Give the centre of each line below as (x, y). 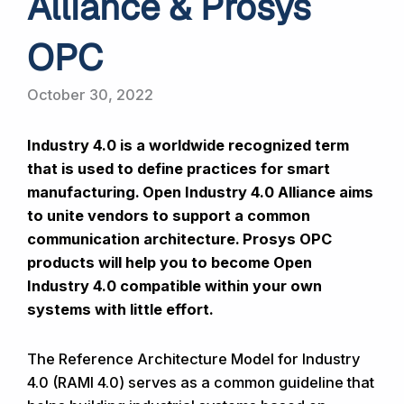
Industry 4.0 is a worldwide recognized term (188, 145)
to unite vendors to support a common (169, 216)
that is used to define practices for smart (179, 169)
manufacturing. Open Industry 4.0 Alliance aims (200, 192)
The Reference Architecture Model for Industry (193, 358)
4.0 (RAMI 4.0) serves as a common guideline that (201, 382)
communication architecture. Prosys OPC (179, 239)
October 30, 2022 (90, 95)
